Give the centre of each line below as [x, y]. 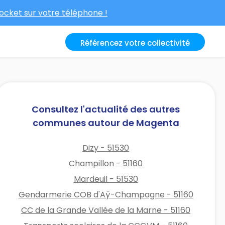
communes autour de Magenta [106, 123]
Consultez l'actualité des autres [106, 109]
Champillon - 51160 [106, 163]
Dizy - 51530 [106, 148]
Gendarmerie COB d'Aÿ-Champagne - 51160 [106, 194]
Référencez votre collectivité [135, 43]
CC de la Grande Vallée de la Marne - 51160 [106, 210]
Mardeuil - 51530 [106, 179]
